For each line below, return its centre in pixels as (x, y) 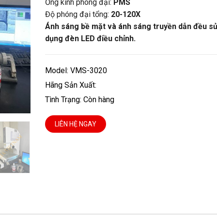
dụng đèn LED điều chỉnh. (90, 38)
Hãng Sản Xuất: (70, 85)
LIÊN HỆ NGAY (75, 124)
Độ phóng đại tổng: (78, 14)
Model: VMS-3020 (76, 70)
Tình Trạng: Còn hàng (79, 99)
